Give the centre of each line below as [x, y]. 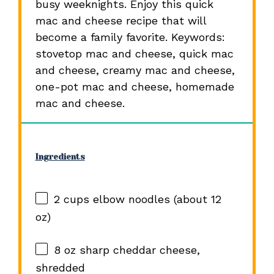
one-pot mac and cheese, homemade [135, 86]
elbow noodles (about [150, 199]
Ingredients [60, 157]
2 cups [71, 199]
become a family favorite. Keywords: [130, 37]
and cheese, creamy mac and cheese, [135, 70]
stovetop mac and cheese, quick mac [134, 53]
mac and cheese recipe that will [120, 20]
